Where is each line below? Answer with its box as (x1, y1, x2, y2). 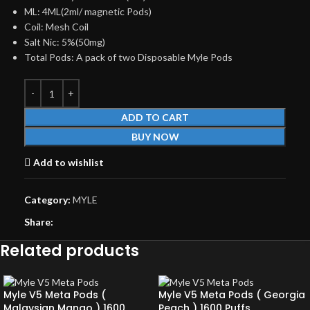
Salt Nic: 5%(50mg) (24, 36, 105, 48)
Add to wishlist (33, 156, 104, 168)
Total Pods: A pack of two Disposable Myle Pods (24, 51, 232, 63)
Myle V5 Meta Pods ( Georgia (158, 288, 305, 302)
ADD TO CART (121, 111, 189, 123)
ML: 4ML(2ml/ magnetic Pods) (24, 6, 152, 17)
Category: (24, 194, 71, 206)
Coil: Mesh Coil (24, 21, 89, 33)
